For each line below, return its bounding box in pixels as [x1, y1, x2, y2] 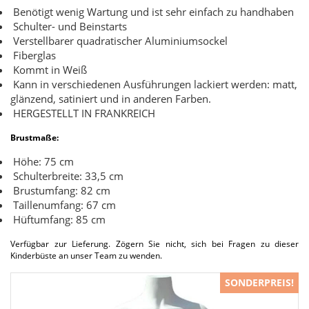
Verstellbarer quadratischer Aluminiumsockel [10, 34, 228, 48]
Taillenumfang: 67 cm [10, 198, 116, 212]
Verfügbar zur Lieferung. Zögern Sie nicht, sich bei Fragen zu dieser [10, 238, 299, 250]
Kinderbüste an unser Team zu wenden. [10, 250, 162, 261]
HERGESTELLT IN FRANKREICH [10, 106, 155, 120]
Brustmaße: [10, 132, 59, 143]
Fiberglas [10, 48, 56, 62]
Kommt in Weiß [10, 63, 87, 77]
